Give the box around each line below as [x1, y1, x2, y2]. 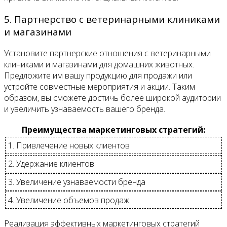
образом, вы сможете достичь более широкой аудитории [4, 92, 221, 103]
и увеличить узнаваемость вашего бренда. [4, 103, 165, 115]
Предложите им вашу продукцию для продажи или [4, 69, 192, 81]
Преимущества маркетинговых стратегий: [22, 124, 205, 135]
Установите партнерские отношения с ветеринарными [4, 47, 211, 59]
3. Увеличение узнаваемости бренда [8, 176, 145, 187]
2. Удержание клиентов [8, 158, 94, 169]
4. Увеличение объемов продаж [8, 194, 129, 206]
